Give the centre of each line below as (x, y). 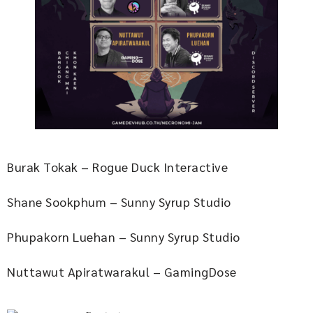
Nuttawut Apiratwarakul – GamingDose (122, 272)
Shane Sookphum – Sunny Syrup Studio (119, 202)
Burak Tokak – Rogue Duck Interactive (117, 167)
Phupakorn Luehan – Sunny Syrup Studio (124, 237)
